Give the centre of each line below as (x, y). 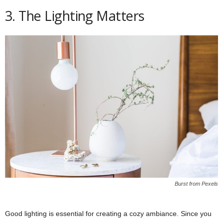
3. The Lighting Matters (75, 16)
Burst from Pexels (196, 183)
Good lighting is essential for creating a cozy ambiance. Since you (108, 213)
